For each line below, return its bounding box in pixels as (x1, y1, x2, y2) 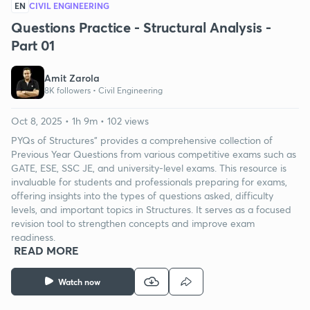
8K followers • (44, 85, 98, 96)
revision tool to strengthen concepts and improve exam (11, 216, 255, 230)
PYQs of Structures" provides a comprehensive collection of (11, 133, 273, 147)
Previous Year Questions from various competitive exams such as (11, 147, 296, 161)
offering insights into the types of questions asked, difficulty (11, 188, 273, 202)
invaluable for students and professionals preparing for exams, (11, 174, 287, 188)
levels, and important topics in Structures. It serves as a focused (11, 202, 291, 216)
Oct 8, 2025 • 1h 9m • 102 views (11, 113, 149, 127)
